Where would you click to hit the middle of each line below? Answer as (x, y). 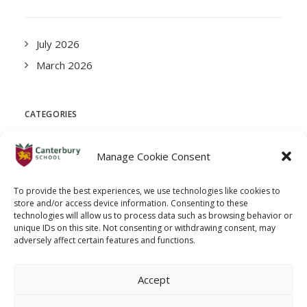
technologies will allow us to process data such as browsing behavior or (153, 216)
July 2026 (58, 44)
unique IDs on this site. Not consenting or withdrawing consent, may (145, 228)
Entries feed (65, 285)
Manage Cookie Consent (153, 157)
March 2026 (64, 65)
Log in (50, 264)
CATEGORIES (51, 114)
